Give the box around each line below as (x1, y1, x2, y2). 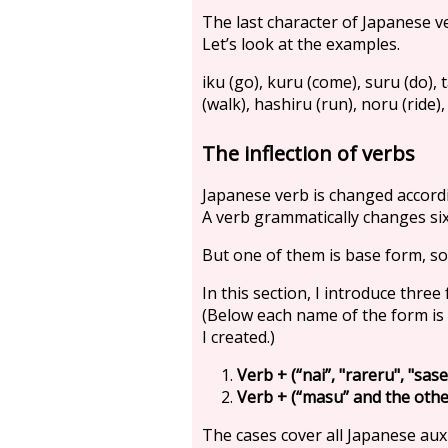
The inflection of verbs (201, 139, 416, 167)
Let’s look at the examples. (201, 32, 400, 55)
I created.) (201, 325, 275, 348)
